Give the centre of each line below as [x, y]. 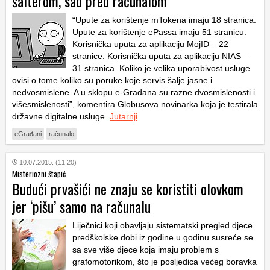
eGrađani [28, 134]
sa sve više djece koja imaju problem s [146, 250]
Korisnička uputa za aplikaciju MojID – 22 [150, 44]
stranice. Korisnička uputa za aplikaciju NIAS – [160, 56]
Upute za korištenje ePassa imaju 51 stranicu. [159, 32]
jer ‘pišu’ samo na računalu [81, 206]
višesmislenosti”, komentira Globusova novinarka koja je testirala [135, 105]
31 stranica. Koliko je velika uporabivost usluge [161, 68]
